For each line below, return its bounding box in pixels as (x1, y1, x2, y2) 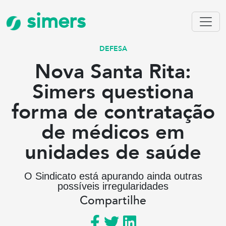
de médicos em (41, 119, 185, 146)
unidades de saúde (25, 139, 201, 166)
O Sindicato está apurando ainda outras (24, 171, 202, 182)
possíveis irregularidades (58, 181, 168, 192)
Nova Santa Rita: (35, 58, 191, 86)
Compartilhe (80, 193, 146, 209)
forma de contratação (11, 98, 215, 126)
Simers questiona (32, 78, 194, 106)
